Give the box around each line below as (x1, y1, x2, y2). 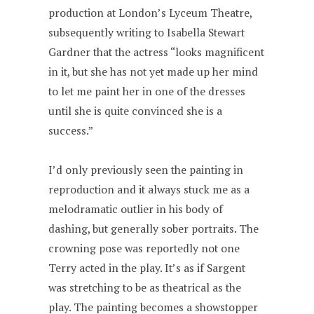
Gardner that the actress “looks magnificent (48, 45, 265, 60)
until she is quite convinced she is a (48, 104, 223, 119)
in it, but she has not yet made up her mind (48, 64, 259, 80)
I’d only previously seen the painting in (48, 163, 244, 178)
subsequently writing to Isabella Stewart (48, 25, 245, 41)
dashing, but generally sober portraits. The (48, 221, 259, 237)
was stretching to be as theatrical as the (48, 280, 242, 296)
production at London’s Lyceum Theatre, (48, 6, 252, 21)
